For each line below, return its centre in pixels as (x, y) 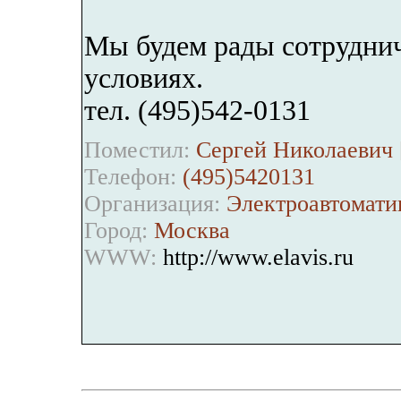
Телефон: (130, 176)
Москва (189, 230)
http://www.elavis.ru (258, 257)
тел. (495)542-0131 (197, 110)
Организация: (152, 203)
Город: (116, 230)
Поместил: (137, 149)
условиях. (144, 78)
